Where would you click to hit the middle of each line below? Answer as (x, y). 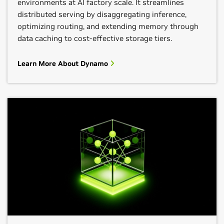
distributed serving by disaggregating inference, (102, 14)
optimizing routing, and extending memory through (108, 26)
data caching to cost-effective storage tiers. (95, 38)
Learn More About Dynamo (64, 63)
